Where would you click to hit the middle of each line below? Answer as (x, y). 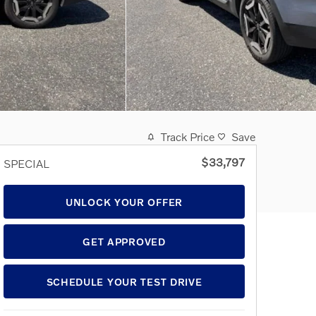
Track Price (188, 136)
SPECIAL (26, 163)
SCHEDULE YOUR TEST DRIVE (124, 281)
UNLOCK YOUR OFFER (124, 202)
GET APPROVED (124, 242)
